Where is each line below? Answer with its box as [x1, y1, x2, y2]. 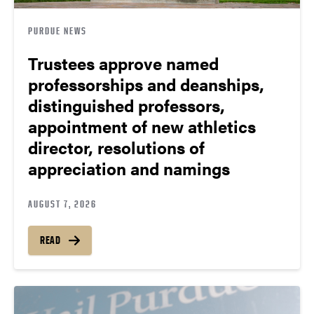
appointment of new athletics [28, 114, 256, 138]
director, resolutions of [28, 135, 205, 159]
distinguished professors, [28, 93, 225, 117]
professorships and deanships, [28, 71, 264, 96]
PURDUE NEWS [28, 24, 87, 36]
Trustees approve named [28, 50, 219, 75]
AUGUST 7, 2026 [28, 197, 97, 210]
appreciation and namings [28, 156, 230, 180]
